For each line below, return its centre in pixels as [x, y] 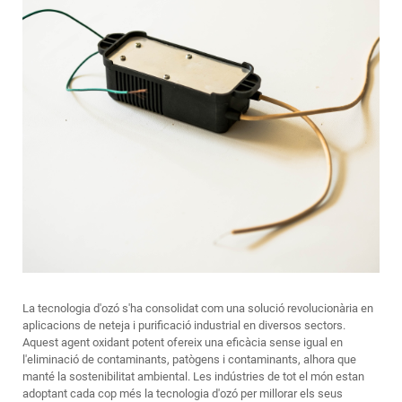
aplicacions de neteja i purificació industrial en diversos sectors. [184, 325]
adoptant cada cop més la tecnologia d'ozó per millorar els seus [183, 393]
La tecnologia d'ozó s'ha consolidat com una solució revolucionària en [198, 308]
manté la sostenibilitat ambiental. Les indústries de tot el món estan [193, 376]
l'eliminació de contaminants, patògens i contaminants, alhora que [189, 359]
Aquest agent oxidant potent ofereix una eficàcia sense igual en [183, 342]
